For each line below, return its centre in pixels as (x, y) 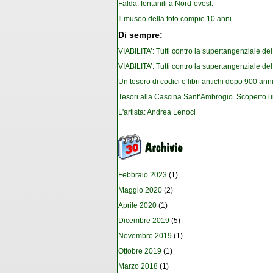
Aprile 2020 (137, 206)
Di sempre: (140, 35)
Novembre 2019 (145, 236)
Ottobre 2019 (140, 251)
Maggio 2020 (140, 190)
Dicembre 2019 (144, 221)
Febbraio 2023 (143, 175)
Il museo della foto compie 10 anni (175, 19)
